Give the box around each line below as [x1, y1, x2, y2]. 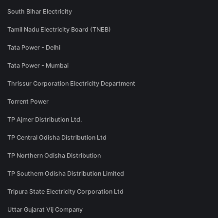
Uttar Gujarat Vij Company [7, 206, 83, 214]
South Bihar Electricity [7, 8, 72, 16]
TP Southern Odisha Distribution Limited [7, 170, 124, 178]
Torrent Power [7, 98, 49, 106]
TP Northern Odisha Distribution [7, 152, 101, 160]
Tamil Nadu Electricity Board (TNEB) [7, 26, 111, 34]
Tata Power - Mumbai [7, 62, 69, 70]
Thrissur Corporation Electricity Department [7, 80, 135, 88]
